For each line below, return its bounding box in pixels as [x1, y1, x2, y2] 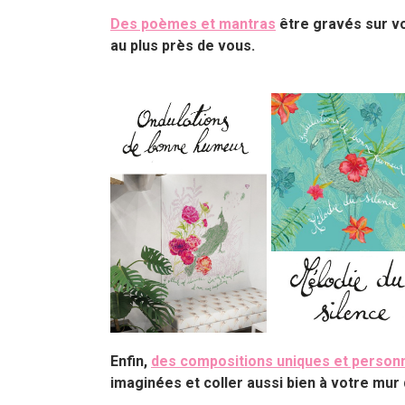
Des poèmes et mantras [110, 14, 276, 33]
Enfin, [110, 352, 151, 370]
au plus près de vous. [110, 36, 266, 54]
